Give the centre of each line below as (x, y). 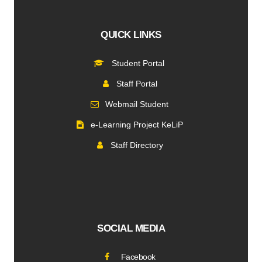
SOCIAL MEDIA (131, 229)
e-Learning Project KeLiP (137, 125)
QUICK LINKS (131, 35)
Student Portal (137, 63)
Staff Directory (137, 145)
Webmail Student (137, 104)
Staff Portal (137, 84)
